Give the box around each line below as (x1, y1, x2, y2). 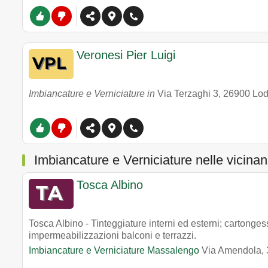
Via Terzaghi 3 (157, 89, 218, 99)
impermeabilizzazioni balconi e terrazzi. (29, 230, 196, 240)
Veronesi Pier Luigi (77, 48, 175, 62)
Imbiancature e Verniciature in (29, 89, 157, 99)
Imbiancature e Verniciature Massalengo (29, 245, 199, 255)
